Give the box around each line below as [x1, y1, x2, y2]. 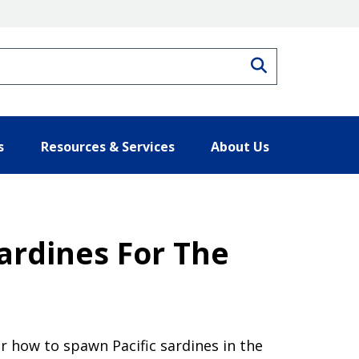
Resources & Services [40, 137, 175, 155]
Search [266, 57, 319, 70]
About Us [211, 137, 269, 155]
